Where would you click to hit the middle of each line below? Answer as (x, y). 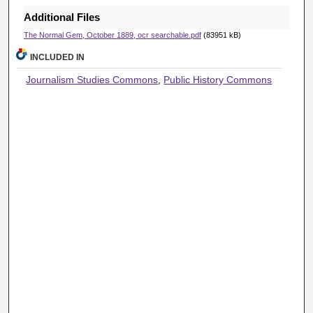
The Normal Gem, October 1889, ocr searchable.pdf (112, 35)
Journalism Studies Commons (92, 80)
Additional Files (61, 17)
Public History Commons (218, 80)
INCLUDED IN (58, 58)
